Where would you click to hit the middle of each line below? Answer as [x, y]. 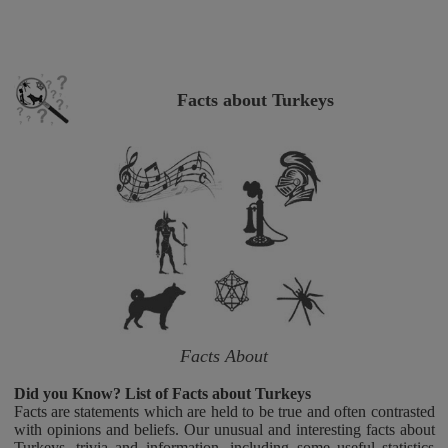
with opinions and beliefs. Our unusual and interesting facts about [224, 429]
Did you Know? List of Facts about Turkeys [162, 393]
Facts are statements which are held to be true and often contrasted [224, 411]
